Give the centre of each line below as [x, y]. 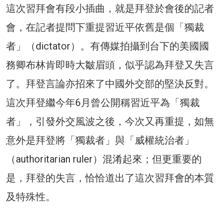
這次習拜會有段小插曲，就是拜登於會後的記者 [110, 8]
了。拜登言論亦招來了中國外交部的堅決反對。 [110, 83]
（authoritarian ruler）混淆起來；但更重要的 [104, 159]
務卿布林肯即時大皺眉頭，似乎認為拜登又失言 [110, 65]
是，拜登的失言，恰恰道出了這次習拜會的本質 [110, 178]
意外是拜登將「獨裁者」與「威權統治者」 [100, 140]
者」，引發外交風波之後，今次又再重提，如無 [110, 121]
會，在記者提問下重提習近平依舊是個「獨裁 [105, 27]
